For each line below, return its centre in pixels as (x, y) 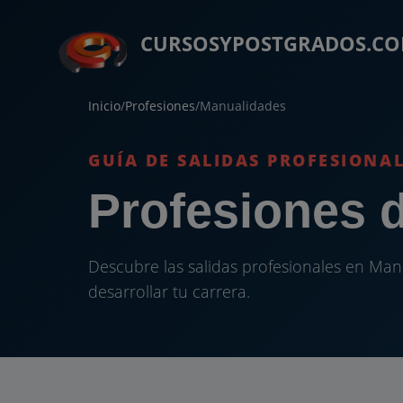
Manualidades (243, 106)
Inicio (104, 106)
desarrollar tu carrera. (169, 291)
